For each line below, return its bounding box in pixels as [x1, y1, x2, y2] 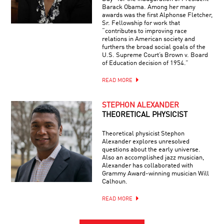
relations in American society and [101, 36, 195, 43]
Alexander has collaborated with [101, 162, 193, 169]
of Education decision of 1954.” [101, 60, 188, 67]
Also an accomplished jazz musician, [101, 154, 204, 161]
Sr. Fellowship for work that [101, 20, 180, 27]
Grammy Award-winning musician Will [101, 170, 209, 177]
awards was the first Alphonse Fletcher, [101, 12, 212, 19]
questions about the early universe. [101, 146, 200, 153]
